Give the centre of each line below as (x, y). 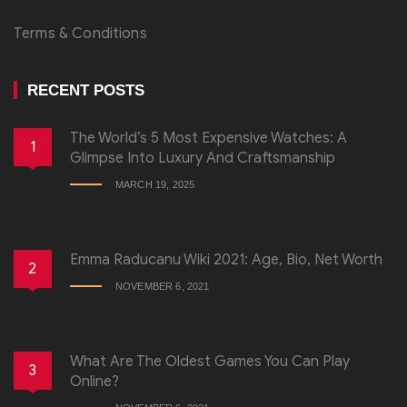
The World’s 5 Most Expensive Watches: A (208, 139)
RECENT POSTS (86, 91)
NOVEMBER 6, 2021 (163, 287)
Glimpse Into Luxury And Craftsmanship (203, 159)
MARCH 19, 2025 (155, 185)
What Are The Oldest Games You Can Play (210, 362)
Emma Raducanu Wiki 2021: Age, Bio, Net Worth (226, 260)
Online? (94, 382)
